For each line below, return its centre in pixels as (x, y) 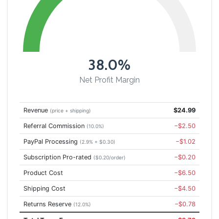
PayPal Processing (52, 142)
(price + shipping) (70, 110)
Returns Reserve (48, 204)
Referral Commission (55, 126)
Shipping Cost (44, 188)
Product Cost (43, 173)
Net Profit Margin (109, 80)
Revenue (37, 110)
